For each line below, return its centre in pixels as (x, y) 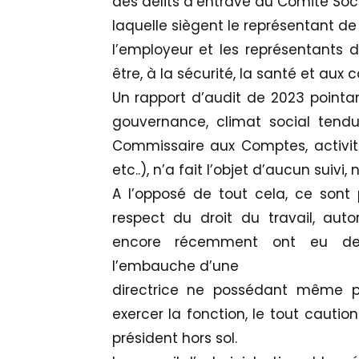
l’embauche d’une (175, 266)
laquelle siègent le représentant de (234, 26)
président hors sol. (174, 339)
